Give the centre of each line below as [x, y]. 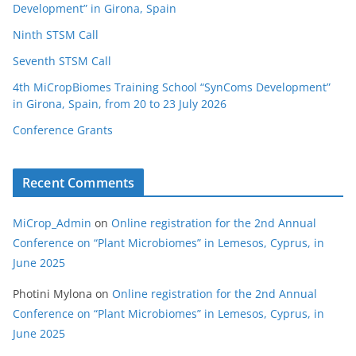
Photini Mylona [52, 293]
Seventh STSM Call [62, 60]
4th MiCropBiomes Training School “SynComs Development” [172, 87]
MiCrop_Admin [52, 222]
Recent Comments [79, 182]
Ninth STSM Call [56, 34]
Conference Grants [63, 130]
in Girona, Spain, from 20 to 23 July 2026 [120, 103]
